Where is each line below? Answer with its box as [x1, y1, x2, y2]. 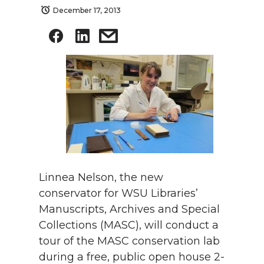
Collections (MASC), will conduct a [39, 219, 219, 232]
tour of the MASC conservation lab [39, 235, 220, 247]
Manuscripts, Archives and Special [39, 203, 220, 216]
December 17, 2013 [53, 6, 121, 15]
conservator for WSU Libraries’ [39, 187, 198, 200]
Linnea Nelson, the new [39, 171, 163, 184]
